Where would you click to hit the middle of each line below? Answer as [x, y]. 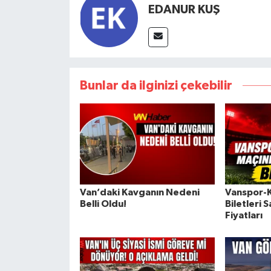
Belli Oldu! [103, 204]
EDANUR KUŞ [184, 10]
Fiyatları [243, 216]
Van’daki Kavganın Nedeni [139, 193]
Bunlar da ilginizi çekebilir [156, 86]
